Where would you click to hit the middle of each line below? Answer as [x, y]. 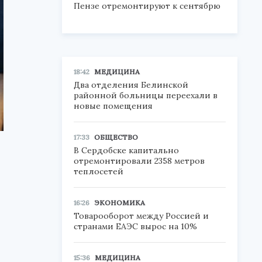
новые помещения [113, 106]
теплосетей [99, 171]
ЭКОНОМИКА [120, 203]
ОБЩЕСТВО [116, 137]
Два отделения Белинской [131, 85]
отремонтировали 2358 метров [139, 161]
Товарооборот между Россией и [141, 216]
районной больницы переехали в [146, 95]
